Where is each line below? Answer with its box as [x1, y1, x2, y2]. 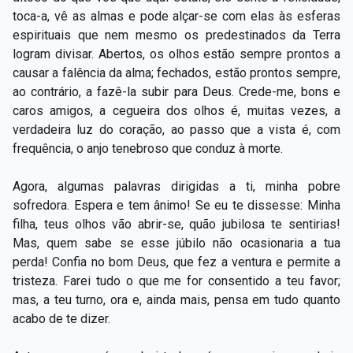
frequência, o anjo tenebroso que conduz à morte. [13, 140, 283, 156]
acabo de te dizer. [13, 310, 110, 326]
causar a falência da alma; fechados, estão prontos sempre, [13, 65, 340, 80]
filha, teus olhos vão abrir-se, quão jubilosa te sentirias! [13, 216, 340, 232]
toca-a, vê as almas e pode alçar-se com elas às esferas [13, 8, 340, 24]
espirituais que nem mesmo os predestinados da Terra [13, 27, 340, 43]
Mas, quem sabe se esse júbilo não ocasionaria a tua [13, 235, 340, 251]
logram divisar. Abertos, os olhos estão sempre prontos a [13, 46, 340, 61]
